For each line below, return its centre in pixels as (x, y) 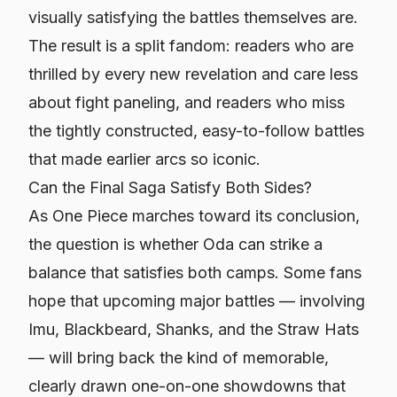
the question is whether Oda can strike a (175, 244)
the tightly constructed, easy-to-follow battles (196, 131)
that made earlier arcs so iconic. (144, 159)
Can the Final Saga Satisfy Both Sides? (170, 187)
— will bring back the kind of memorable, (179, 358)
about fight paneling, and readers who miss (187, 102)
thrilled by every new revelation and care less (193, 74)
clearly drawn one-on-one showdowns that (187, 386)
